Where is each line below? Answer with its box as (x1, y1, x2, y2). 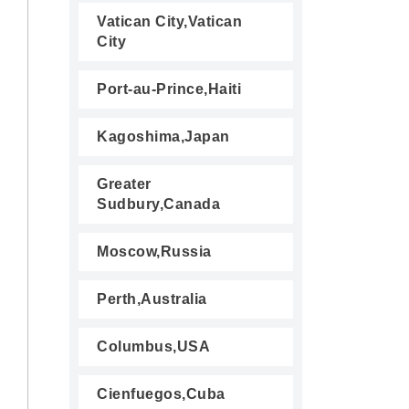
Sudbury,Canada (97, 196, 220, 212)
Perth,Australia (97, 291, 207, 307)
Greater (97, 176, 152, 192)
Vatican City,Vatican (97, 14, 242, 29)
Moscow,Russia (97, 244, 212, 259)
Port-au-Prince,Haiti (97, 81, 241, 97)
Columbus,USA (97, 339, 210, 354)
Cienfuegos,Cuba (97, 386, 225, 402)
